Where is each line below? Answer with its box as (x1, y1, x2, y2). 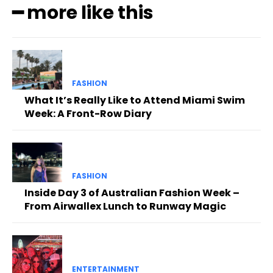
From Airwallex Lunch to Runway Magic (24, 199, 226, 214)
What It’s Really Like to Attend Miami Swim (24, 93, 245, 108)
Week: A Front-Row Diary (24, 107, 152, 121)
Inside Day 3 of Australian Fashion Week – (24, 186, 239, 200)
